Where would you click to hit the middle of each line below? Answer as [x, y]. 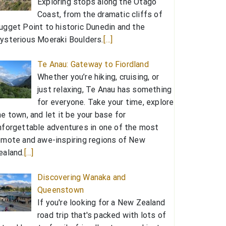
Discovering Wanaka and [82, 177]
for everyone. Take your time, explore [106, 102]
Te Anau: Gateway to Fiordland [93, 64]
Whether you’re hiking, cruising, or [98, 77]
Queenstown [61, 190]
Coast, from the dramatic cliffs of [100, 14]
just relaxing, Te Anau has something [105, 89]
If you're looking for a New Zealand [101, 202]
